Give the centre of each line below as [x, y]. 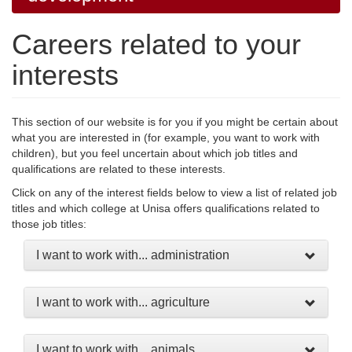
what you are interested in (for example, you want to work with [166, 137]
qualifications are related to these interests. [122, 169]
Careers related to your [156, 44]
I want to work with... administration [133, 255]
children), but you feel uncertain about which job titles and [155, 153]
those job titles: [49, 224]
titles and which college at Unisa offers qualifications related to [166, 208]
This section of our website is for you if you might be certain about [175, 122]
